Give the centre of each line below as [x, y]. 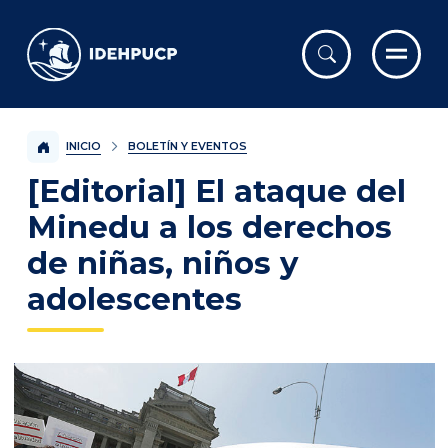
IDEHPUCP [76, 40]
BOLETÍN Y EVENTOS [187, 146]
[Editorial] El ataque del [216, 190]
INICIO [83, 146]
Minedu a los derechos [209, 226]
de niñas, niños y [162, 262]
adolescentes [134, 298]
